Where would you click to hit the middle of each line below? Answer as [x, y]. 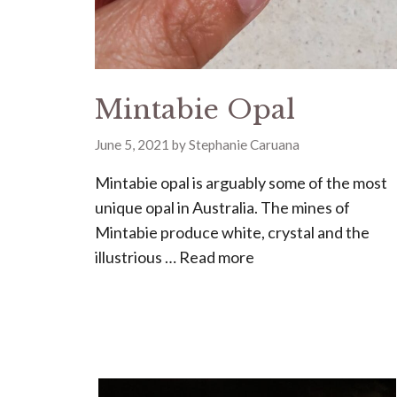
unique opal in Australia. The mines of [222, 208]
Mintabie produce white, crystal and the [232, 233]
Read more [216, 257]
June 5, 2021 [132, 145]
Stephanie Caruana [244, 145]
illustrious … [136, 257]
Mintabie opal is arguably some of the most [241, 183]
